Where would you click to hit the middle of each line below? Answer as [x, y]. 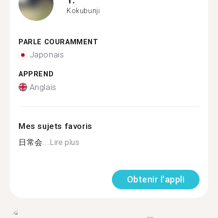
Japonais [47, 55]
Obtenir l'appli [155, 179]
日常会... [34, 142]
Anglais [43, 87]
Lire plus [64, 142]
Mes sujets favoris [55, 126]
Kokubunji [83, 11]
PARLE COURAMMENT [58, 42]
